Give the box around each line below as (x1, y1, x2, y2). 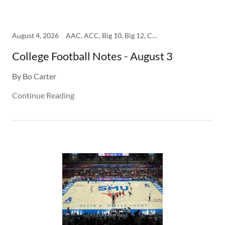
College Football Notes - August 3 (12, 49, 173, 63)
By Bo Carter (12, 71, 56, 81)
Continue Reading (12, 90, 74, 100)
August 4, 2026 (12, 31, 59, 40)
